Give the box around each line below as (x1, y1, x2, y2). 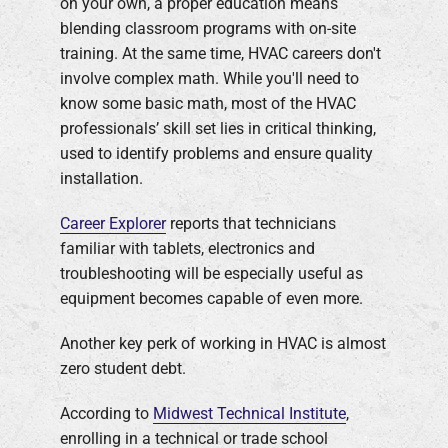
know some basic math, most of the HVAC (60, 93, 356, 113)
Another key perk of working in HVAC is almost (60, 333, 386, 353)
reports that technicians (166, 213, 336, 233)
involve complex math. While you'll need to (60, 68, 359, 88)
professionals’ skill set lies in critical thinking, (60, 118, 376, 138)
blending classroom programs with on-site (60, 18, 356, 38)
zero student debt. (60, 358, 186, 378)
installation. (60, 168, 143, 188)
